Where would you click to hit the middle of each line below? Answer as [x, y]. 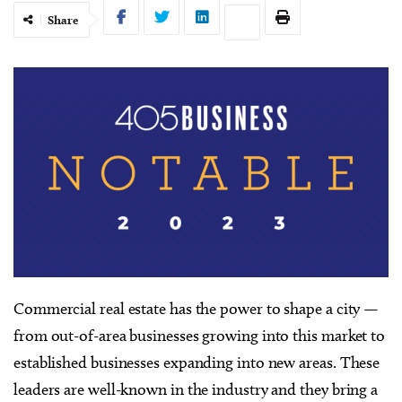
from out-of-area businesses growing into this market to [200, 336]
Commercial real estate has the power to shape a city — [197, 309]
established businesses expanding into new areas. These [197, 363]
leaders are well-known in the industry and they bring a [196, 390]
